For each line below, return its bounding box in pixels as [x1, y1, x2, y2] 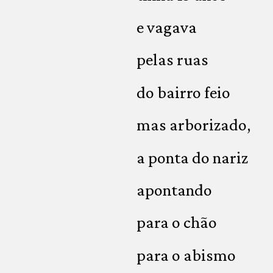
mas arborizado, [136, 115, 250, 135]
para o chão [136, 213, 217, 232]
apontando [136, 180, 212, 200]
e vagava [136, 18, 197, 37]
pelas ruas [136, 50, 208, 69]
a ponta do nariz [136, 147, 248, 167]
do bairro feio [136, 82, 230, 102]
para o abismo [136, 245, 236, 264]
